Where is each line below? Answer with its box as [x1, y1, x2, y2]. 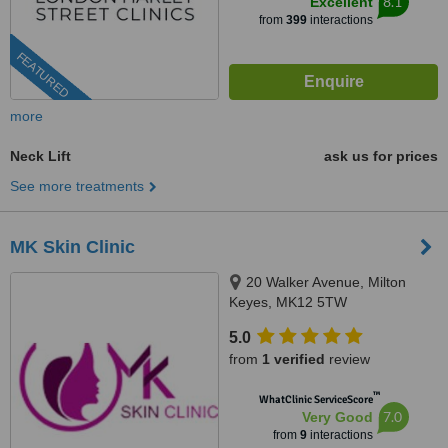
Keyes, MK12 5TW [229, 294, 347, 310]
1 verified [262, 351, 325, 367]
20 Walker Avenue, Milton [246, 274, 406, 290]
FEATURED [13, 49, 72, 102]
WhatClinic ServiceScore [258, 393, 373, 406]
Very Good [301, 409, 373, 425]
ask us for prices [324, 148, 438, 164]
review [325, 351, 370, 367]
